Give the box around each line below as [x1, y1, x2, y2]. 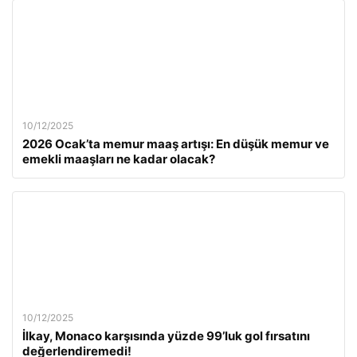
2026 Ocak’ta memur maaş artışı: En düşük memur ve [22, 136, 329, 151]
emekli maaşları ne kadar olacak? [22, 151, 215, 167]
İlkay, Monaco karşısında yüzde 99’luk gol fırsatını [22, 328, 310, 343]
